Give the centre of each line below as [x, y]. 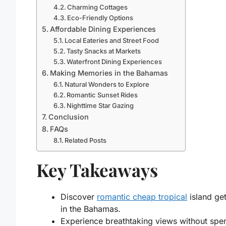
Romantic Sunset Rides [102, 95]
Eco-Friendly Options [100, 17]
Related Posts [86, 140]
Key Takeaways [97, 169]
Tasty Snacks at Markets [104, 51]
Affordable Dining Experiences [103, 29]
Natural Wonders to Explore [107, 84]
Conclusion [68, 117]
